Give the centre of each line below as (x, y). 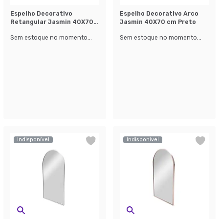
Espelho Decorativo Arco (159, 14)
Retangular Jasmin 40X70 (52, 22)
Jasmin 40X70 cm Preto (158, 22)
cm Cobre (25, 30)
